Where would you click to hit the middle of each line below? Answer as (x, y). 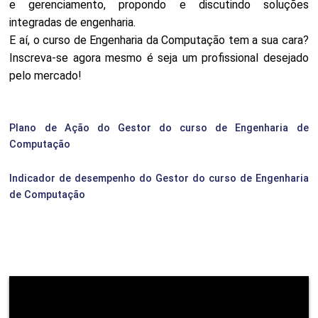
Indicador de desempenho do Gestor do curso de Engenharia (159, 179)
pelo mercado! (46, 76)
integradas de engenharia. (73, 22)
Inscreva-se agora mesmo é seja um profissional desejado (159, 58)
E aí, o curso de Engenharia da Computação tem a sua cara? (159, 40)
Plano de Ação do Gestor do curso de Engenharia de (159, 128)
